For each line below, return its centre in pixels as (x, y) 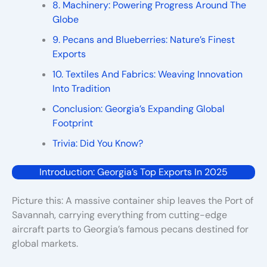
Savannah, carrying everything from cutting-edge (119, 215)
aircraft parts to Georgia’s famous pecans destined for (130, 229)
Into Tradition (81, 88)
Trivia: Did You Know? (98, 143)
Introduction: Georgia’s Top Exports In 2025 (133, 172)
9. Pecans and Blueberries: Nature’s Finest (144, 39)
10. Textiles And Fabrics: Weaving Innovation (148, 74)
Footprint (73, 123)
